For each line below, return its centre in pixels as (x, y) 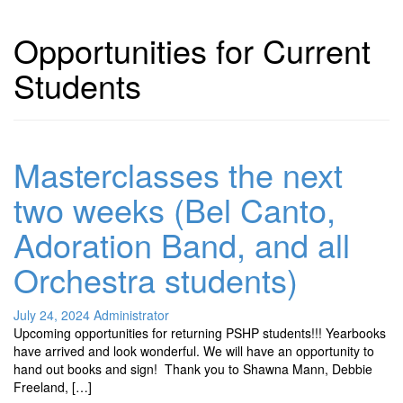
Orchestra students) (156, 279)
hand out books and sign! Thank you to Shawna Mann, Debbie (193, 369)
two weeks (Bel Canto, (175, 209)
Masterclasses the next (178, 174)
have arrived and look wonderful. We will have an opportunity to (194, 351)
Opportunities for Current (192, 50)
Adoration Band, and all (182, 244)
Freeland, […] (53, 387)
